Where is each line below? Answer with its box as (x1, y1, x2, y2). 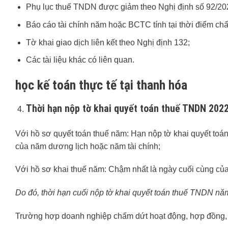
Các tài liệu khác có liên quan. (25, 55, 134, 65)
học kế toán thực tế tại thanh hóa (15, 77, 187, 93)
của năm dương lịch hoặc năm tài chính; (15, 141, 160, 151)
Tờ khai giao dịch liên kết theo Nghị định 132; (25, 38, 190, 47)
